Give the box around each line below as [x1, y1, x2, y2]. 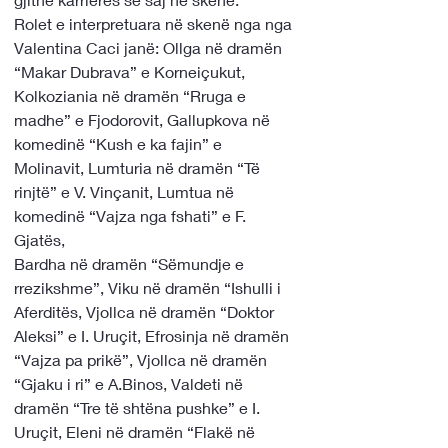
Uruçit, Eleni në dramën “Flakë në [14, 422, 259, 441]
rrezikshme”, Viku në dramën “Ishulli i [14, 278, 285, 297]
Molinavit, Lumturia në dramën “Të [14, 158, 264, 177]
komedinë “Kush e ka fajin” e [14, 134, 226, 153]
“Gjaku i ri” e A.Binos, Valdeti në [14, 374, 247, 393]
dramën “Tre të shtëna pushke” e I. [14, 398, 264, 417]
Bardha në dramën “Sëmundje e [14, 254, 248, 273]
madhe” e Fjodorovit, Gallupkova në [14, 110, 274, 129]
